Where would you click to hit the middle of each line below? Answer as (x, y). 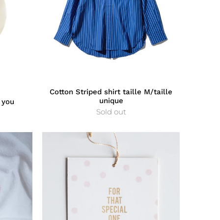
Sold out (111, 111)
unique (111, 100)
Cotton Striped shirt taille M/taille (111, 92)
